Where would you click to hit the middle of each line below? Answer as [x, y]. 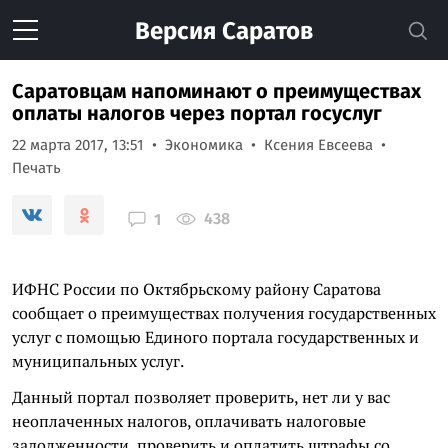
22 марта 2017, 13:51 [78, 145]
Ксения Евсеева [318, 145]
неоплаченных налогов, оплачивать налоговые [189, 421]
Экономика [204, 145]
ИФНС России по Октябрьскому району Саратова [196, 289]
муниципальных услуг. [98, 361]
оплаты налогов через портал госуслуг [197, 113]
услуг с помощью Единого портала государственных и [215, 337]
